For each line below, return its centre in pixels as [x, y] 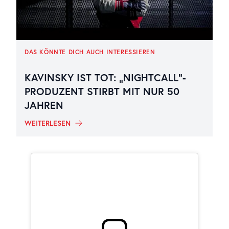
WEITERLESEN [48, 123]
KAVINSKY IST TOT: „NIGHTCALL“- [105, 77]
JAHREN [44, 105]
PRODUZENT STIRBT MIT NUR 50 [102, 91]
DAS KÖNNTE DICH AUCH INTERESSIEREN [90, 52]
